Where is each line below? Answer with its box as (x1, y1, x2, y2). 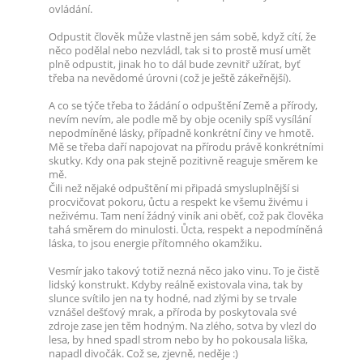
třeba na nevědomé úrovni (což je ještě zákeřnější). (49, 71, 291, 85)
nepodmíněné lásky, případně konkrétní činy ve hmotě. (49, 126, 314, 140)
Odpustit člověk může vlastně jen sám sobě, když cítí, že (49, 30, 316, 44)
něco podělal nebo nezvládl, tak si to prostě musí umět (49, 44, 311, 58)
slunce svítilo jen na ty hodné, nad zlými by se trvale (49, 292, 297, 305)
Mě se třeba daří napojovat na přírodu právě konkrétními (49, 140, 323, 154)
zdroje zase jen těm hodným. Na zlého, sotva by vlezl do (49, 319, 317, 333)
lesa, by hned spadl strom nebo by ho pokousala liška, (49, 333, 308, 347)
